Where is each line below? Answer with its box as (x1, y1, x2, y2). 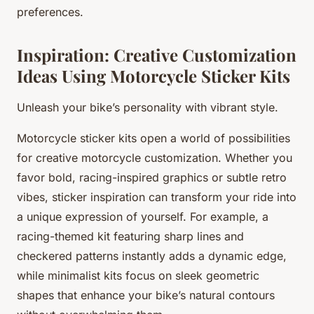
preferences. (17, 4, 83, 19)
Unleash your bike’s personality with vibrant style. (17, 100, 278, 114)
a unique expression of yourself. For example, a (17, 209, 268, 224)
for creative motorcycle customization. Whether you (17, 150, 292, 165)
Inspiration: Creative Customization (17, 43, 296, 66)
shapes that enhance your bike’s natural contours (17, 287, 275, 302)
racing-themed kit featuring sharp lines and (17, 228, 244, 243)
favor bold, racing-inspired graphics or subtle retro (17, 170, 287, 184)
